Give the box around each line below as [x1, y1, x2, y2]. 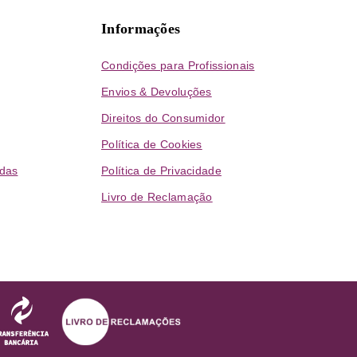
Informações [101, 20, 181, 37]
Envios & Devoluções [101, 84, 212, 98]
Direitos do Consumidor [101, 111, 226, 124]
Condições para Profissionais [101, 58, 255, 72]
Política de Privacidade [101, 163, 222, 177]
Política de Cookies [101, 137, 202, 151]
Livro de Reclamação [101, 190, 213, 203]
